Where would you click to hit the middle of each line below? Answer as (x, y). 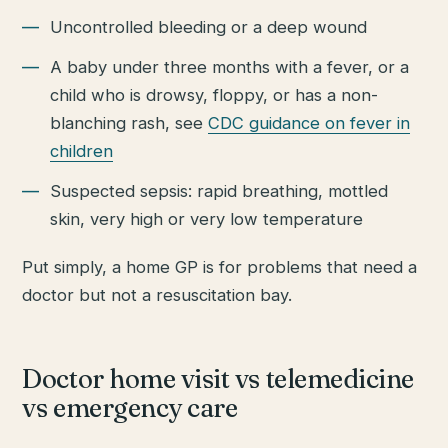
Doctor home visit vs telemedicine (218, 378)
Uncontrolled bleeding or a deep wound (209, 26)
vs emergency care (130, 407)
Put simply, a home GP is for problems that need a (220, 266)
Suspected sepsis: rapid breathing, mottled (219, 190)
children (82, 150)
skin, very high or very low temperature (207, 218)
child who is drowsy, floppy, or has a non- (214, 94)
